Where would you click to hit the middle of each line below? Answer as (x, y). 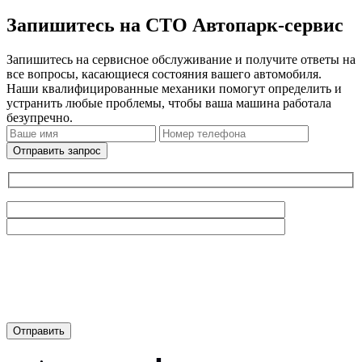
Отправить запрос (57, 151)
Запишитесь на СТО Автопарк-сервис (175, 25)
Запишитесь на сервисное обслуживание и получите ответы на (181, 60)
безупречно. (40, 118)
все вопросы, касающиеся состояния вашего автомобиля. (164, 74)
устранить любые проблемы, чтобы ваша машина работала (169, 103)
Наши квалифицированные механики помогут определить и (174, 89)
